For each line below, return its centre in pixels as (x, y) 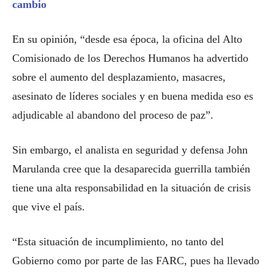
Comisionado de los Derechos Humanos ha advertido (130, 58)
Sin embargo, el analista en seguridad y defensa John (130, 150)
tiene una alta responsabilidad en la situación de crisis (131, 188)
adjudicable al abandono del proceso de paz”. (113, 115)
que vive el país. (49, 207)
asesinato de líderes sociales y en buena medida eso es (133, 96)
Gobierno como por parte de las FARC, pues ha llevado (136, 261)
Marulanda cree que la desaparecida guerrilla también (131, 169)
